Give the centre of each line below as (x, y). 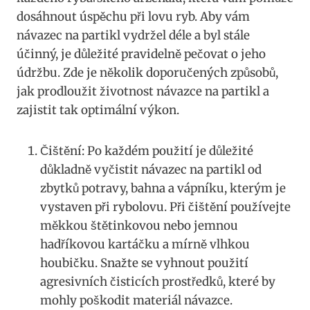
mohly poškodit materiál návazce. (136, 300)
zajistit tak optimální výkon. (98, 110)
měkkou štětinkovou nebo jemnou (139, 225)
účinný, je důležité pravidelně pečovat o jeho (141, 54)
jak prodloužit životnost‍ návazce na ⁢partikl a (143, 91)
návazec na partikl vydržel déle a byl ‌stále (133, 35)
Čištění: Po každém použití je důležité (147, 151)
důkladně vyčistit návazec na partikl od (151, 169)
